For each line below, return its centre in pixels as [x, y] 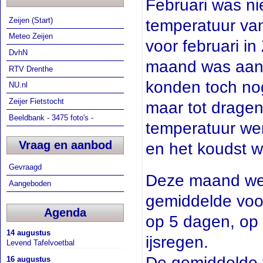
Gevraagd [26, 167]
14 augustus [28, 232]
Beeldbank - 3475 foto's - [51, 117]
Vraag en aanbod [65, 145]
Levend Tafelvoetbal [41, 242]
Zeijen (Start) [31, 20]
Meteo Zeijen [31, 36]
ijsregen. [177, 242]
